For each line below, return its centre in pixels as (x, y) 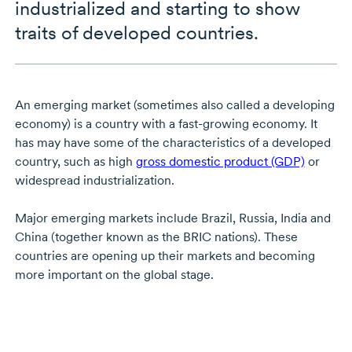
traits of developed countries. (136, 33)
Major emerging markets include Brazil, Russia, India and (172, 218)
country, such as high (75, 162)
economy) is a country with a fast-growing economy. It (166, 124)
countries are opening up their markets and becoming (165, 256)
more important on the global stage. (114, 275)
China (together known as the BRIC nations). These (156, 237)
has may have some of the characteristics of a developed (172, 143)
